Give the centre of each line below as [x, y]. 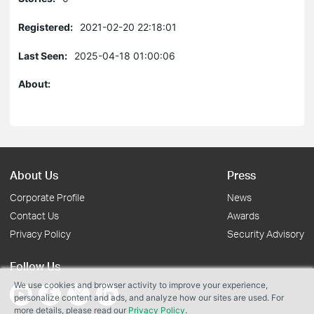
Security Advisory [266, 234]
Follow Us [35, 266]
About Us [34, 175]
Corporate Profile [47, 197]
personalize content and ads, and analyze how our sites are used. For [149, 298]
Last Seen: [43, 56]
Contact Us [34, 216]
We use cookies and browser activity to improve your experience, [141, 285]
